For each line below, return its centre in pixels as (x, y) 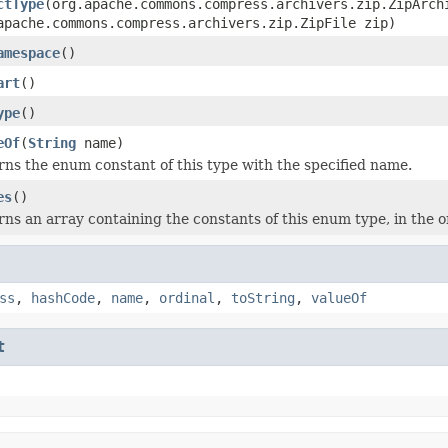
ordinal (187, 297)
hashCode (63, 297)
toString (263, 297)
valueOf (339, 297)
